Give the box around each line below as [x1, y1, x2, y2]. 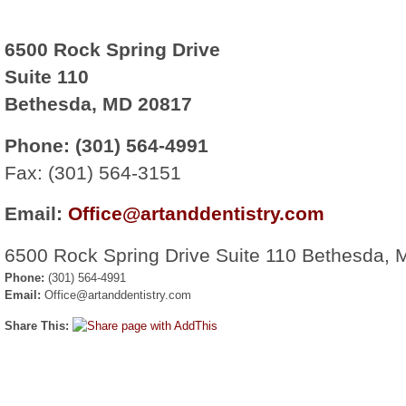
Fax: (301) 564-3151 [5, 161, 181, 183]
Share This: [5, 318, 72, 333]
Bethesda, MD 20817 [5, 93, 192, 115]
